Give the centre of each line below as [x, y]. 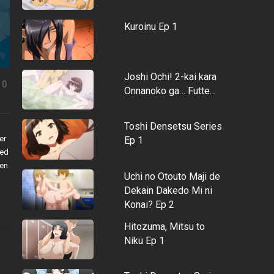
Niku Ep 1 [144, 240]
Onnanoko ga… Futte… [170, 91]
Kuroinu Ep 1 [150, 27]
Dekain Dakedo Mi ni [168, 190]
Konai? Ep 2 [149, 204]
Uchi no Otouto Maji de [172, 176]
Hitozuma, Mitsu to [164, 226]
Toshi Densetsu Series [173, 127]
